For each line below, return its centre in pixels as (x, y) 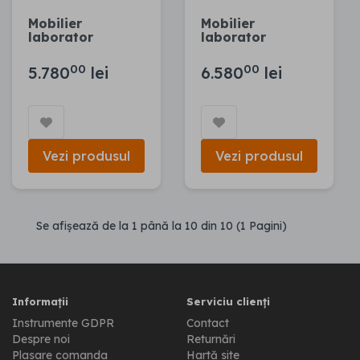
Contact (208, 323)
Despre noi (41, 340)
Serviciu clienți (228, 302)
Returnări (211, 340)
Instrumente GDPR (63, 323)
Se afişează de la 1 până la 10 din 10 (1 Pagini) (162, 226)
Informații (40, 302)
